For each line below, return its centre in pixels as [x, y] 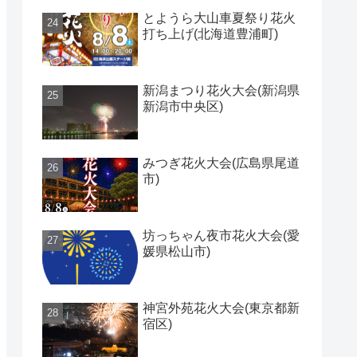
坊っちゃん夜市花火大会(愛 [221, 236]
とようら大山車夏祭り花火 [219, 18]
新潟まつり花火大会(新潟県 [221, 90]
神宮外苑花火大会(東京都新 [221, 308]
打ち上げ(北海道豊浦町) [210, 33]
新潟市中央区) [183, 106]
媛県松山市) [177, 252]
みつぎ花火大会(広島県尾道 [221, 163]
